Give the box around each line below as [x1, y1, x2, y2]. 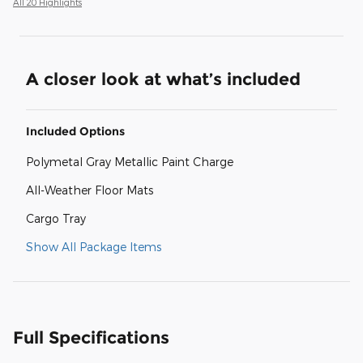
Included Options [26, 123, 125, 139]
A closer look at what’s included [26, 68, 301, 89]
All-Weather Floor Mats [26, 182, 153, 197]
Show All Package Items [26, 239, 161, 254]
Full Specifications [13, 327, 169, 348]
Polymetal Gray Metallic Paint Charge [26, 154, 233, 169]
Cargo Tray [26, 211, 86, 225]
